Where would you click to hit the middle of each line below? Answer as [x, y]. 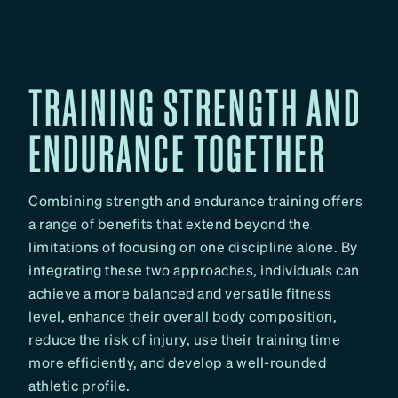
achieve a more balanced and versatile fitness [180, 293]
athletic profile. [80, 386]
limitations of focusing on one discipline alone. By [193, 247]
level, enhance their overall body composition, [183, 316]
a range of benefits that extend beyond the [169, 224]
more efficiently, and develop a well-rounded [177, 362]
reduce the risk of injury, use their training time [184, 339]
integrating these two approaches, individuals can [194, 270]
